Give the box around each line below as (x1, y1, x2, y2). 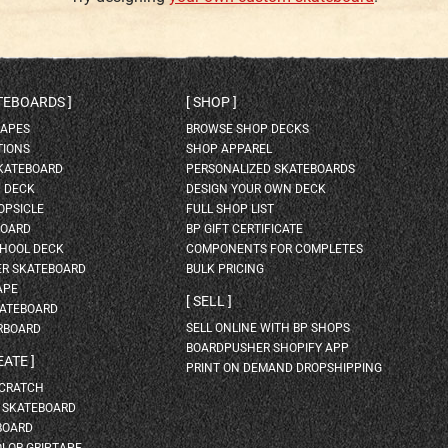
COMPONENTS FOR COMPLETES (185, 241, 363, 256)
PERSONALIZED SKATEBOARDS (185, 161, 355, 176)
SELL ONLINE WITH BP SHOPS (185, 321, 350, 335)
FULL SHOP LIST (185, 201, 274, 216)
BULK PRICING (185, 261, 264, 276)
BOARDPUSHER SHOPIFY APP (185, 341, 349, 355)
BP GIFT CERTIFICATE (185, 221, 303, 236)
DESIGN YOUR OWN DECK (185, 181, 326, 196)
